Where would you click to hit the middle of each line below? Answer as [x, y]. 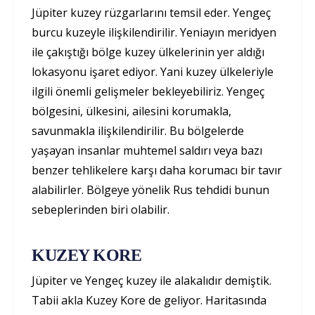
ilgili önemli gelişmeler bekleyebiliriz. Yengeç [148, 92]
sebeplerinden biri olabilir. [101, 210]
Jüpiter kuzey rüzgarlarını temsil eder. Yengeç [151, 13]
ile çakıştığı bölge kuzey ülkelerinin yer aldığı [148, 52]
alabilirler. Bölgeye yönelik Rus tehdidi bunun [150, 190]
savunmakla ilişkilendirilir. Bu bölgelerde [138, 131]
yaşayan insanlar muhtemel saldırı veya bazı [147, 151]
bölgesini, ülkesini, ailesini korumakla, [131, 111]
